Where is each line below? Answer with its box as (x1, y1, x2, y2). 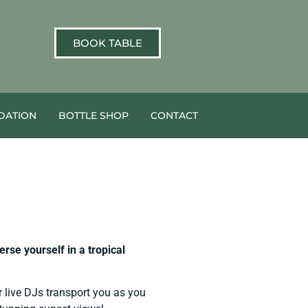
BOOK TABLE (72, 36, 142, 50)
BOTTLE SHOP (58, 109, 129, 122)
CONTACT (150, 109, 198, 122)
